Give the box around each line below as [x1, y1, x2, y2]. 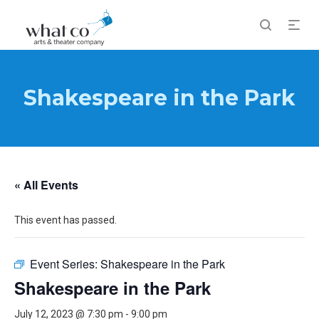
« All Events [14, 177, 78, 193]
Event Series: [30, 256, 100, 272]
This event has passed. [14, 214, 117, 226]
